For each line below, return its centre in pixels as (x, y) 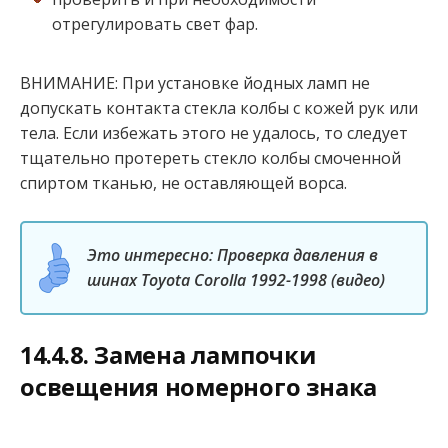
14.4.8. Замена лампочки (168, 354)
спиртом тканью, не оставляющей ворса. (183, 182)
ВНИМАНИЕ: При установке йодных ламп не (195, 82)
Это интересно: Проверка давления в (232, 255)
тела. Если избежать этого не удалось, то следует (214, 132)
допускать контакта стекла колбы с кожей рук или (219, 107)
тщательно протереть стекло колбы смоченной (210, 157)
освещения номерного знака (199, 386)
